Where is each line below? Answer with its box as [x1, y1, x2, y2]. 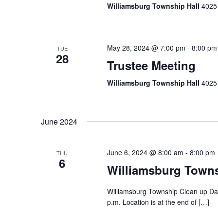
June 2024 [41, 116, 77, 127]
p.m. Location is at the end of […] [107, 197, 209, 207]
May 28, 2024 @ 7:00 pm [107, 43, 185, 53]
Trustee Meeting [107, 57, 196, 73]
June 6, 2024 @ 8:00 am [107, 147, 183, 157]
